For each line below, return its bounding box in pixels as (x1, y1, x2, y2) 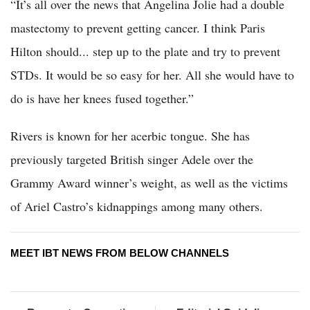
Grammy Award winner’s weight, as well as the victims (10, 174, 288, 191)
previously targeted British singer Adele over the (10, 150, 253, 167)
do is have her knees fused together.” (10, 89, 194, 107)
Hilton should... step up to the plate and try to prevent (10, 42, 280, 60)
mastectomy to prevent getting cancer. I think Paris (10, 19, 265, 36)
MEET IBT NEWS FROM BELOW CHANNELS (10, 246, 229, 259)
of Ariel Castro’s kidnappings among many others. (10, 197, 263, 215)
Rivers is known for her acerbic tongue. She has (10, 127, 250, 144)
